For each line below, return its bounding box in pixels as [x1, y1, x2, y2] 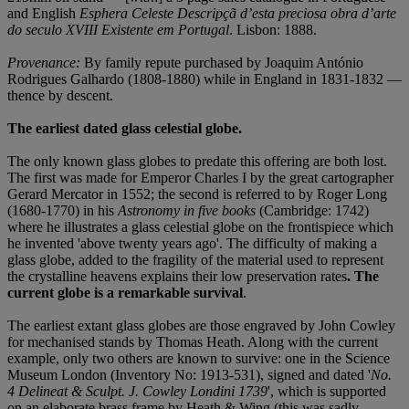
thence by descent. [7, 88, 113, 104]
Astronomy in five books [118, 203, 259, 219]
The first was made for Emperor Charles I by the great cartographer [7, 170, 393, 186]
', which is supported [267, 383, 386, 400]
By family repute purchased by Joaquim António [84, 55, 363, 71]
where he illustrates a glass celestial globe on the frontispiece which [7, 219, 393, 236]
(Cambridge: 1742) [259, 203, 369, 219]
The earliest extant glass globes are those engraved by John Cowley [7, 318, 395, 334]
